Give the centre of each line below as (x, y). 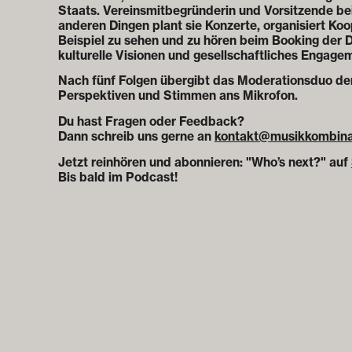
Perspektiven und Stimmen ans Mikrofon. (178, 96)
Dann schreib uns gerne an (136, 137)
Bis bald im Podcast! (117, 177)
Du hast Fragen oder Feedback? (151, 122)
